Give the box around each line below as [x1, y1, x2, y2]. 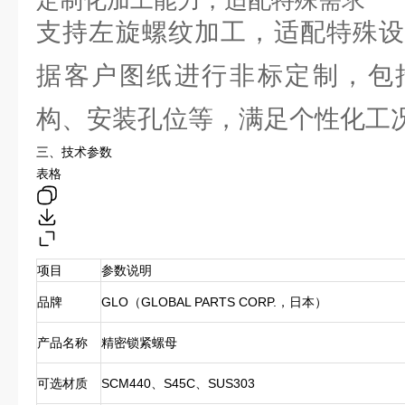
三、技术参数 [36, 145, 112, 159]
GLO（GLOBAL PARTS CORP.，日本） [101, 295, 327, 309]
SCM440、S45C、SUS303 [101, 376, 255, 391]
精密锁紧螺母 [101, 335, 177, 350]
